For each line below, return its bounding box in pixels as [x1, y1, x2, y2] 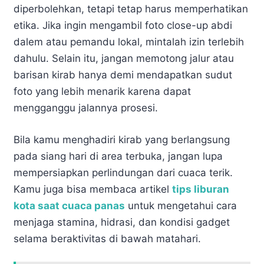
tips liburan [172, 183, 229, 195]
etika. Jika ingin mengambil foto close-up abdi [14, 19, 232, 32]
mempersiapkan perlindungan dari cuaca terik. [14, 166, 233, 179]
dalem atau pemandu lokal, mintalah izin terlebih [14, 36, 244, 48]
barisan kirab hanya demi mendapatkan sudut [14, 69, 232, 81]
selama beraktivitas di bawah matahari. [14, 232, 201, 245]
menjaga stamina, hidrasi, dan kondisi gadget [14, 216, 230, 228]
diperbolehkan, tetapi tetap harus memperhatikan [14, 3, 248, 15]
